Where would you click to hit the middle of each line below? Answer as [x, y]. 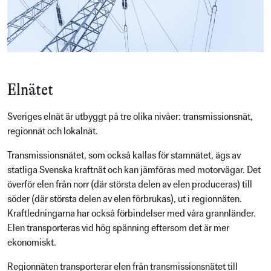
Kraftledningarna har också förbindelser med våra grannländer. [132, 214]
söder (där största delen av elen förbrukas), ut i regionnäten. [125, 199]
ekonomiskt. [32, 243]
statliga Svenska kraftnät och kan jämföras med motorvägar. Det [134, 170]
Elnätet [30, 89]
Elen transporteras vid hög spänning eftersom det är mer [118, 228]
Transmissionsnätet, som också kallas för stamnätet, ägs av [124, 155]
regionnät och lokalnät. [53, 131]
